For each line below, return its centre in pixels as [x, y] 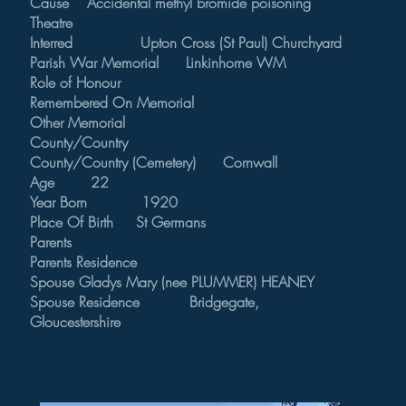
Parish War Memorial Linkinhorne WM [158, 63]
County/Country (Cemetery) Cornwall [154, 162]
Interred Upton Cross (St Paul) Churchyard [186, 43]
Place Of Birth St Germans [118, 222]
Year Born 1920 [104, 202]
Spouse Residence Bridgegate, [145, 302]
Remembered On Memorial [128, 102]
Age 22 [69, 182]
